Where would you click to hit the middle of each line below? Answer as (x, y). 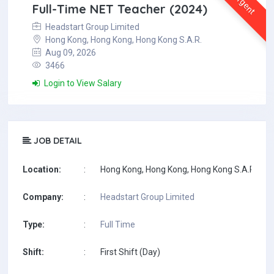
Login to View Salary (82, 83)
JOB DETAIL (57, 141)
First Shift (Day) (130, 252)
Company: (43, 197)
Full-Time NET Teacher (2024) (120, 9)
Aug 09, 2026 (70, 53)
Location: (42, 169)
